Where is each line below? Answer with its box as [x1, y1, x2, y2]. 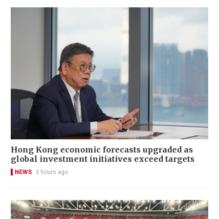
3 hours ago [36, 168, 68, 175]
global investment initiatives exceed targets [11, 153, 195, 164]
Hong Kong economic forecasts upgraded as [11, 144, 193, 154]
